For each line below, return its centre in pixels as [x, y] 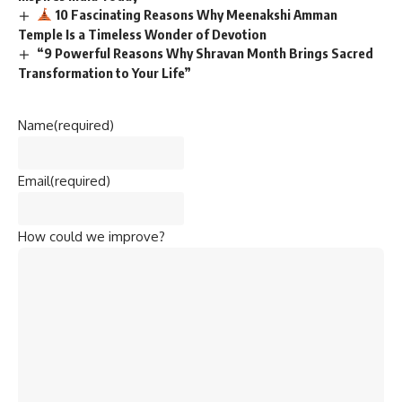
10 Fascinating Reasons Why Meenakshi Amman [195, 14]
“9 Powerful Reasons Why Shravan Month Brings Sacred [205, 52]
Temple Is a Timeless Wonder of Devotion [142, 34]
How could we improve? [92, 236]
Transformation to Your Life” [105, 72]
